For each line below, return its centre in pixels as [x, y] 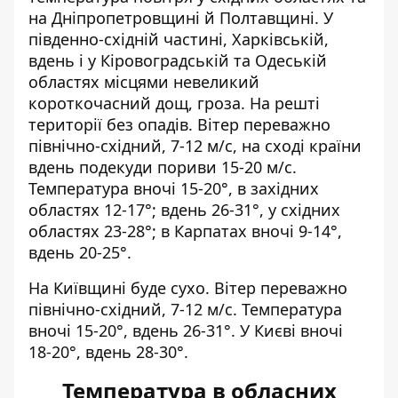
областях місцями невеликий [144, 81]
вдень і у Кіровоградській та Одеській [178, 60]
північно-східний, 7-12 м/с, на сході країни [195, 145]
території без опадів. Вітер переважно [179, 124]
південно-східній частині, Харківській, [179, 39]
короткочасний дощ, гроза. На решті [174, 103]
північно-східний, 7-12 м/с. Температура [185, 309]
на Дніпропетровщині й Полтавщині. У [181, 17]
